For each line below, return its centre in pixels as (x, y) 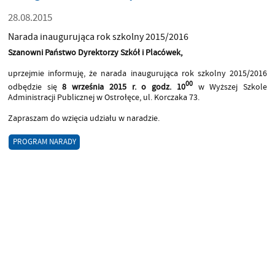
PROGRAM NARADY (44, 142)
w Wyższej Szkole (230, 87)
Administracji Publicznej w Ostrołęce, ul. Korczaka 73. (103, 98)
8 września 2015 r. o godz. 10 (124, 87)
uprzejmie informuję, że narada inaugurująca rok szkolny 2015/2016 (137, 74)
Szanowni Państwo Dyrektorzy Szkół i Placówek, (95, 53)
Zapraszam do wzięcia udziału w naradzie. (83, 118)
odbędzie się (35, 87)
